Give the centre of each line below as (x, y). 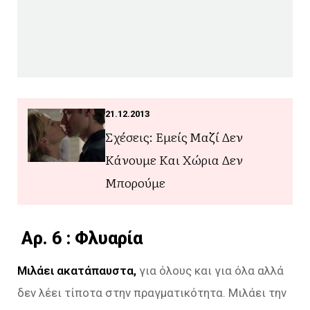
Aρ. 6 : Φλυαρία (80, 238)
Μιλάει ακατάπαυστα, (77, 270)
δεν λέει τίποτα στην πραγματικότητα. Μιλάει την (152, 292)
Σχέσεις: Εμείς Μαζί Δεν (174, 136)
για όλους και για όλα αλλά (210, 270)
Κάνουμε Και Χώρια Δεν (174, 159)
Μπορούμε (135, 182)
